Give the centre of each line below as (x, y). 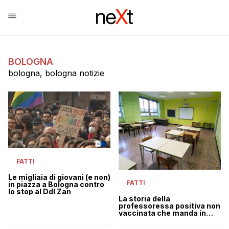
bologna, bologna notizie (56, 73)
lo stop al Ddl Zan (40, 192)
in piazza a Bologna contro (56, 185)
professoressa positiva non (169, 206)
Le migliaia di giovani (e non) (59, 177)
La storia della (144, 199)
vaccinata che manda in (162, 213)
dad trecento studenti (159, 220)
